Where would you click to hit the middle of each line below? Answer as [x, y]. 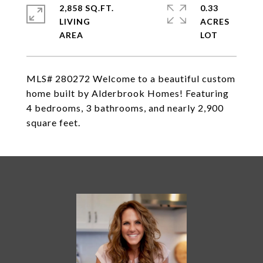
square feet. [53, 122]
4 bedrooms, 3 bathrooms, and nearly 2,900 [125, 108]
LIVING [75, 21]
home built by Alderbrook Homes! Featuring [128, 93]
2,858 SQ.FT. [87, 8]
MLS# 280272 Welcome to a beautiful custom [131, 78]
